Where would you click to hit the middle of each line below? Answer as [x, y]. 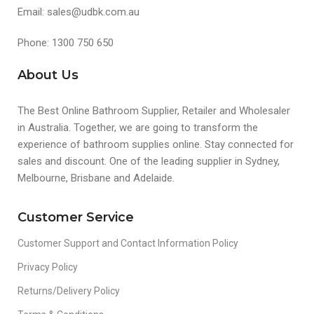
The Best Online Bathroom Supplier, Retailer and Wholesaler [154, 110]
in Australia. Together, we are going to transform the [138, 127]
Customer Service [76, 217]
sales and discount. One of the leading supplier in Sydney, [149, 161]
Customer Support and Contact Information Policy [128, 243]
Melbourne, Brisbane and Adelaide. [96, 178]
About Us [48, 75]
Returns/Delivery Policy [69, 291]
